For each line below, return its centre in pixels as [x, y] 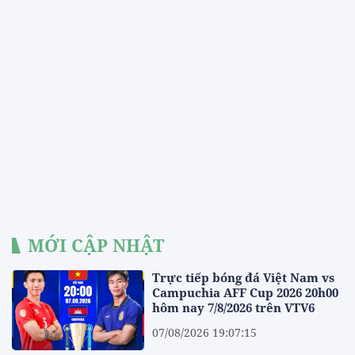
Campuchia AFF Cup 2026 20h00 [246, 293]
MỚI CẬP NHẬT [96, 245]
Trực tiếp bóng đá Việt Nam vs [244, 278]
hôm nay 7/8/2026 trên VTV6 [234, 308]
